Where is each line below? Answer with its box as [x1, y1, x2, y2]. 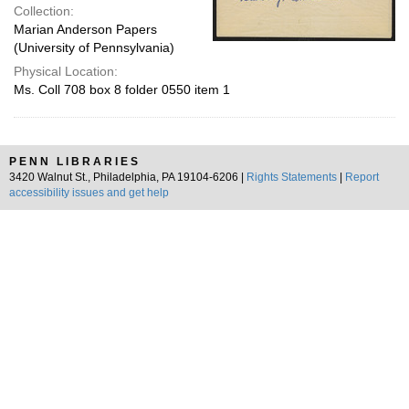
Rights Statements [246, 171, 337, 184]
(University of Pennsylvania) [14, 40, 174, 55]
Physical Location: [14, 64, 118, 79]
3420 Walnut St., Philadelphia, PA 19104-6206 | [9, 171, 246, 184]
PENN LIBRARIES [9, 155, 141, 168]
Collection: [14, 4, 74, 18]
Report [345, 171, 379, 184]
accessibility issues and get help [9, 186, 169, 199]
